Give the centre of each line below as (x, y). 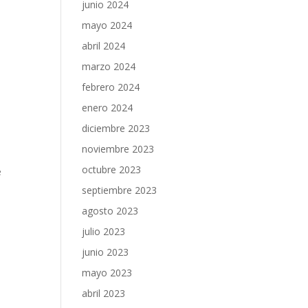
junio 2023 (106, 252)
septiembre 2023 (120, 190)
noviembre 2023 (118, 149)
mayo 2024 (107, 25)
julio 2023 (104, 231)
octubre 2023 (112, 169)
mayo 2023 (107, 273)
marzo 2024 (109, 66)
